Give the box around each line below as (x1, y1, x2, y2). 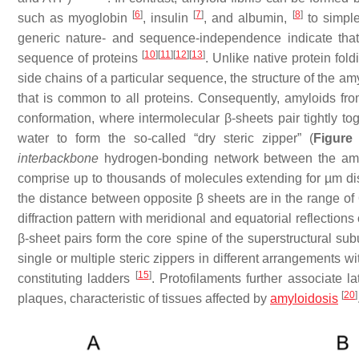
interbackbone (18, 151, 99, 165)
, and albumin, (204, 11, 292, 25)
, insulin (143, 11, 194, 25)
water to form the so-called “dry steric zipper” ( (18, 131, 313, 145)
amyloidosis (270, 292, 338, 305)
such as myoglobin (18, 11, 133, 25)
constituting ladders (18, 272, 135, 285)
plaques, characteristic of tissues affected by (18, 292, 270, 305)
